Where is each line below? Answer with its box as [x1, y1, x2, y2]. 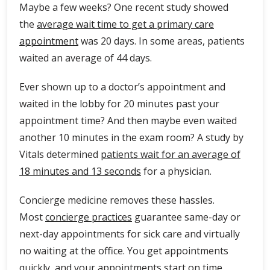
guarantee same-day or [132, 210, 240, 224]
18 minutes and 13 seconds [19, 165, 141, 178]
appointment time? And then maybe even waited [19, 114, 237, 127]
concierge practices [45, 210, 132, 224]
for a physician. [141, 165, 212, 178]
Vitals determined [19, 148, 101, 161]
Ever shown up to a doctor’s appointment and [19, 80, 225, 93]
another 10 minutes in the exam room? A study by [19, 131, 243, 144]
